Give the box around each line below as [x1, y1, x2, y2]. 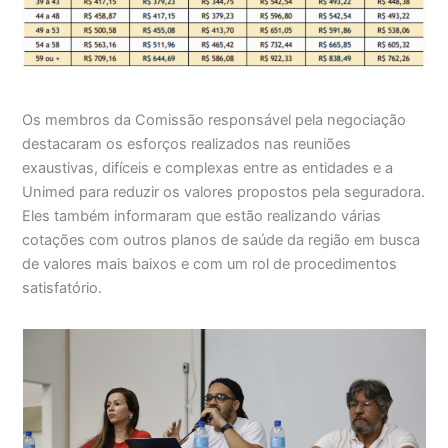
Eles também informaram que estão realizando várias [22, 206, 382, 225]
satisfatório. [22, 278, 103, 297]
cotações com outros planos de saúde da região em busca [22, 230, 421, 249]
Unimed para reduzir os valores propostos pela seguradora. [22, 182, 426, 201]
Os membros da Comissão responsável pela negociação [22, 110, 407, 129]
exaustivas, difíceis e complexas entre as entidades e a [22, 158, 394, 177]
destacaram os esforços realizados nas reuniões [22, 134, 352, 153]
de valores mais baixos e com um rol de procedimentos [22, 254, 398, 273]
